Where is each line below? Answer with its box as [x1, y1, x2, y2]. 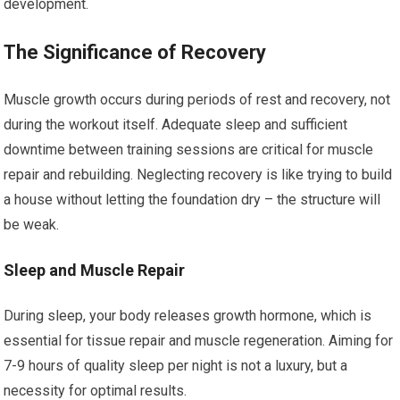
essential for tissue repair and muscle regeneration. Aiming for [4, 332, 394, 349]
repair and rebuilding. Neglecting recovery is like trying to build [4, 166, 393, 183]
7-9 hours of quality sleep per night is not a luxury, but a [4, 357, 348, 374]
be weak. [4, 216, 60, 233]
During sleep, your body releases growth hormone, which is [4, 307, 372, 324]
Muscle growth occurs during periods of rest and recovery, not [4, 91, 391, 108]
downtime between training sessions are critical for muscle [4, 141, 374, 158]
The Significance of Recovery [4, 41, 267, 63]
